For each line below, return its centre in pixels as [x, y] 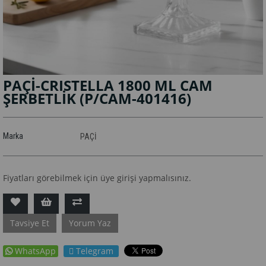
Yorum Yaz [90, 223]
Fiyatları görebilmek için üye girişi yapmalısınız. [97, 178]
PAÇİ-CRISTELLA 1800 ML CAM [108, 85]
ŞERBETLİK [41, 98]
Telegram [95, 251]
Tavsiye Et [30, 223]
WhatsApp [35, 251]
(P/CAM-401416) [135, 98]
